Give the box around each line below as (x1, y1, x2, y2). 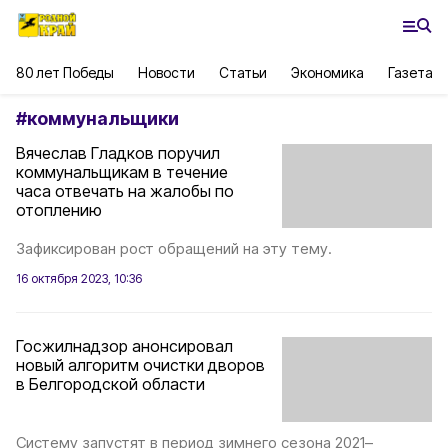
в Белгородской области (16, 374, 205, 395)
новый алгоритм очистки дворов (16, 355, 265, 376)
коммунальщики (27, 108, 179, 129)
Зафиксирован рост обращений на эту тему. (16, 239, 332, 259)
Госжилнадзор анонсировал (16, 336, 233, 357)
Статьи (218, 64, 267, 81)
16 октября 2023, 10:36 (16, 271, 142, 287)
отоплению (16, 200, 102, 220)
